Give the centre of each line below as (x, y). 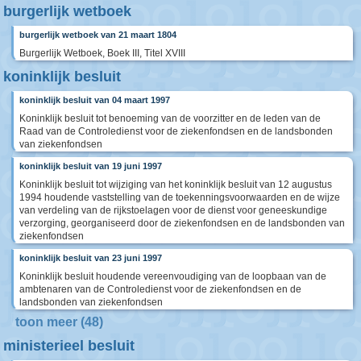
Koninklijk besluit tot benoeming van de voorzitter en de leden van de (170, 119)
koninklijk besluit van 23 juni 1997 (91, 258)
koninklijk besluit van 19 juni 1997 (91, 166)
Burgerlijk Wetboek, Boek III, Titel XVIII (102, 54)
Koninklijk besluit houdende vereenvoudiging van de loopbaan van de (173, 277)
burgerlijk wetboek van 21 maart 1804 (98, 35)
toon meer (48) (59, 322)
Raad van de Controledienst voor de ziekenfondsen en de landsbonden (176, 132)
